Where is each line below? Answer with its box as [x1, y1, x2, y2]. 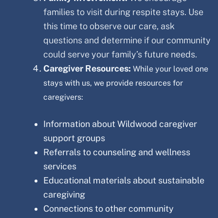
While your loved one [133, 64, 208, 73]
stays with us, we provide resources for [43, 78, 183, 88]
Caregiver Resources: [43, 63, 133, 73]
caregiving [43, 189, 85, 200]
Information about [43, 118, 117, 129]
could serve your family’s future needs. [43, 49, 197, 59]
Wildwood [117, 118, 157, 129]
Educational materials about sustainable [43, 175, 204, 185]
